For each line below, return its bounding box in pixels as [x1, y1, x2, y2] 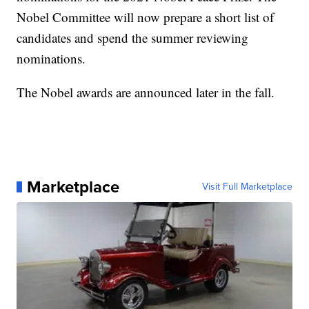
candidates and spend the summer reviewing [17, 29, 249, 47]
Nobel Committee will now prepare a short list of [17, 8, 275, 26]
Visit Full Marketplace [201, 179, 292, 195]
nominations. [17, 50, 86, 68]
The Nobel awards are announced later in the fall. [17, 83, 275, 101]
